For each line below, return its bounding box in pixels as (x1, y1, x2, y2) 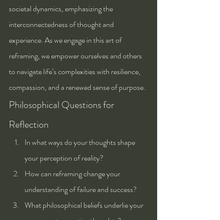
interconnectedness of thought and (9, 18, 115, 30)
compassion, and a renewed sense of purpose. (9, 81, 145, 93)
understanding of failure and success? (25, 183, 137, 195)
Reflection (9, 117, 49, 132)
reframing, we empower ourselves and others (9, 50, 143, 61)
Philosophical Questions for (9, 97, 116, 112)
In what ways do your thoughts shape (25, 136, 137, 148)
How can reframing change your (25, 167, 122, 179)
